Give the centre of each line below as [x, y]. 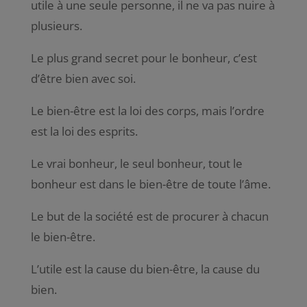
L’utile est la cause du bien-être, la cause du [145, 269]
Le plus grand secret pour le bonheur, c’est [144, 58]
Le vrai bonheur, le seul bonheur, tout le [136, 163]
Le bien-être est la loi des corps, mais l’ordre [147, 110]
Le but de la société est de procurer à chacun [149, 216]
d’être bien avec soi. [83, 78]
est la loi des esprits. [84, 131]
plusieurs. [56, 25]
